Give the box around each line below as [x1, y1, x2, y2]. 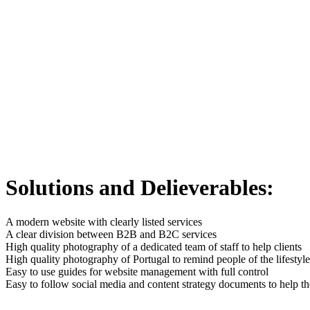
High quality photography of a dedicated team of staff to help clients [6, 240, 302, 253]
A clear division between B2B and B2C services [6, 228, 217, 240]
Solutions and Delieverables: [6, 175, 274, 201]
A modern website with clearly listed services [6, 215, 202, 228]
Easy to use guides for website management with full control [6, 265, 268, 277]
